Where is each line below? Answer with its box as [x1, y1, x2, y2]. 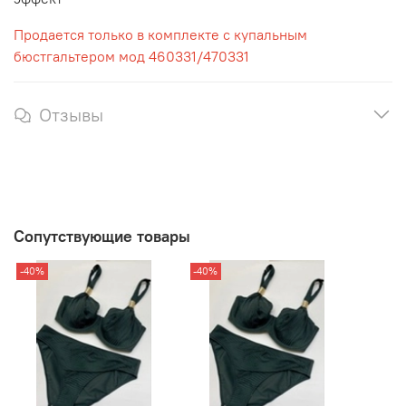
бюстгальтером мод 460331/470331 [14, 46, 249, 65]
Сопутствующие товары [14, 226, 190, 247]
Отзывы [39, 102, 103, 126]
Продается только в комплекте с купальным [14, 24, 307, 43]
